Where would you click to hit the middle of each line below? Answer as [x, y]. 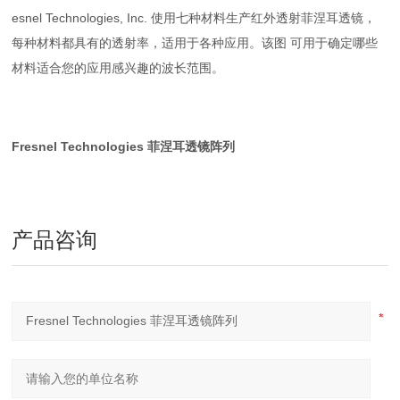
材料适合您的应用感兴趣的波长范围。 [118, 68]
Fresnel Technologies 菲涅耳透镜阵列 [124, 146]
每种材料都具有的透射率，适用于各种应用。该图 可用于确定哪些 [195, 43]
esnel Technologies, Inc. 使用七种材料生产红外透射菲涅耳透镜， [194, 18]
